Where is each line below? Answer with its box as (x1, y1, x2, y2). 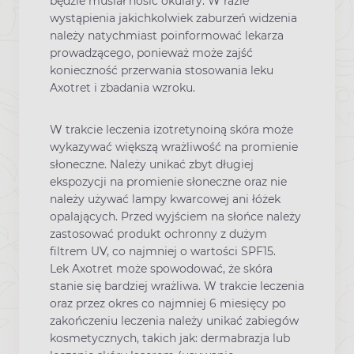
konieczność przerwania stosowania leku (50, 63, 273, 78)
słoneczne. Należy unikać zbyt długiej (50, 157, 254, 172)
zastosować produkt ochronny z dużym (50, 227, 267, 242)
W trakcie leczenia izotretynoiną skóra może (50, 122, 293, 137)
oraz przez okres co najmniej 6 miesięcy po (50, 296, 286, 311)
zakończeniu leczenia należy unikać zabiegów (50, 314, 299, 329)
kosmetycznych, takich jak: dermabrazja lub (50, 331, 290, 346)
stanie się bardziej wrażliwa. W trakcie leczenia (50, 279, 304, 294)
